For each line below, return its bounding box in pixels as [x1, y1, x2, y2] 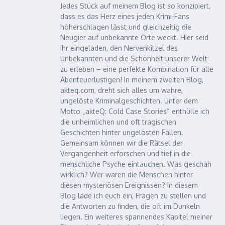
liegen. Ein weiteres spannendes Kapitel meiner [60, 212, 212, 221]
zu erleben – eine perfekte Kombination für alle [60, 65, 213, 73]
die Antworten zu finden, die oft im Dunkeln [60, 202, 200, 210]
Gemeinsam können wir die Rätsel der [60, 139, 183, 147]
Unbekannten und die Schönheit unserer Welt [60, 54, 207, 63]
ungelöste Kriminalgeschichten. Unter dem [60, 96, 198, 105]
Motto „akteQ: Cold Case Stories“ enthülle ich [60, 107, 209, 116]
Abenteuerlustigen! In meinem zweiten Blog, [60, 75, 203, 84]
